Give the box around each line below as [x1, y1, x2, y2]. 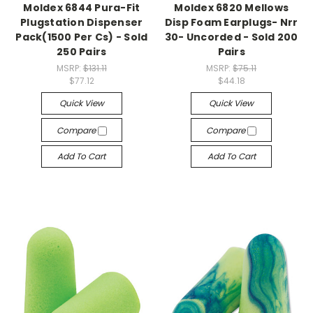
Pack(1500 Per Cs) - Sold [15, 30, 148, 45]
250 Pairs [57, 45, 107, 59]
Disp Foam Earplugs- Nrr [164, 15, 298, 30]
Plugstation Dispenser [20, 15, 143, 30]
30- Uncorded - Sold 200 [164, 30, 298, 45]
